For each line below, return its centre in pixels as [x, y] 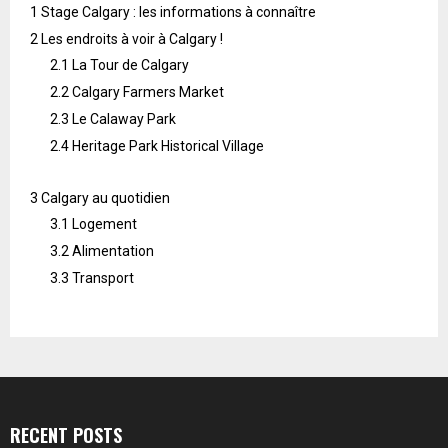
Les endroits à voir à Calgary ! [130, 39]
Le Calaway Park [122, 119]
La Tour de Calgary [129, 65]
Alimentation [111, 251]
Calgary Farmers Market [146, 92]
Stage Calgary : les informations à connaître [177, 12]
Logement [103, 224]
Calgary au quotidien [104, 198]
